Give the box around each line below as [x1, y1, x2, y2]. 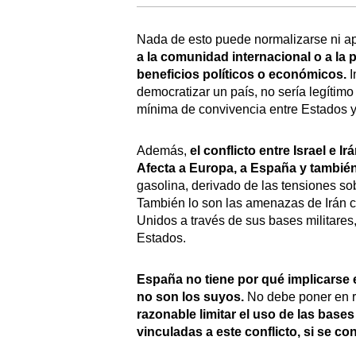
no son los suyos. [137, 289, 244, 304]
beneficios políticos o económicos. [137, 67, 346, 81]
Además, [137, 143, 190, 157]
